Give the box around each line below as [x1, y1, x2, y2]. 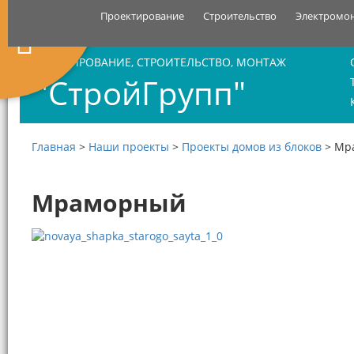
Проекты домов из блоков [182, 139, 322, 154]
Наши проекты [88, 139, 169, 154]
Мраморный [32, 186, 186, 219]
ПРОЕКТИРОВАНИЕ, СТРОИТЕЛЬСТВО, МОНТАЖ [28, 55, 286, 70]
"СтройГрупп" [28, 71, 246, 115]
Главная [32, 139, 76, 154]
